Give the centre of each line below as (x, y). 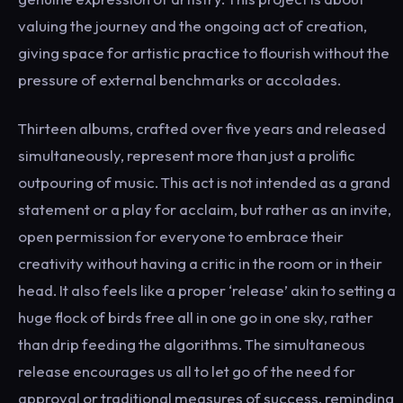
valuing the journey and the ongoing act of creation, (193, 26)
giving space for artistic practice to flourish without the (204, 53)
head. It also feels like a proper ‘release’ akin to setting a (207, 290)
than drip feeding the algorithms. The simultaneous (192, 344)
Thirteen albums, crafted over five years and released (202, 128)
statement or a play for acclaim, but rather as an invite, (205, 209)
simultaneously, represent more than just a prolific (187, 155)
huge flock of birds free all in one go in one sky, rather (196, 317)
